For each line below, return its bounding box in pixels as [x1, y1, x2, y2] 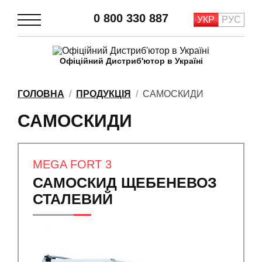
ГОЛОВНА [18, 89, 64, 99]
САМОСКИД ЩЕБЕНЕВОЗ [33, 174, 217, 191]
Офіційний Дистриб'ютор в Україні [59, 56, 203, 65]
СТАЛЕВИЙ [33, 191, 113, 207]
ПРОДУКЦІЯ [76, 89, 131, 99]
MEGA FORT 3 [33, 158, 112, 171]
